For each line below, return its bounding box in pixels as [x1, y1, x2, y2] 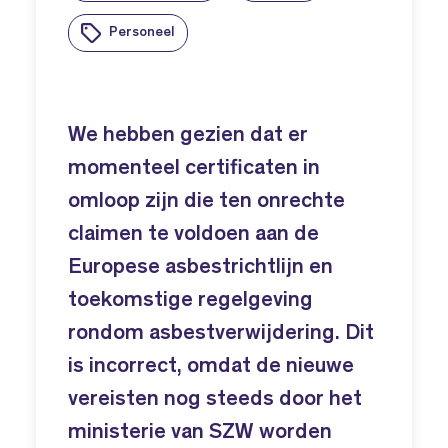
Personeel [109, 26, 175, 40]
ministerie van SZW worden [68, 422, 332, 444]
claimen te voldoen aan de [68, 224, 319, 246]
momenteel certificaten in [68, 158, 320, 180]
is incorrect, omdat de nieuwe [68, 356, 354, 378]
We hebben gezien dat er [68, 125, 308, 147]
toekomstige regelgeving [68, 290, 313, 312]
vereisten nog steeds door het [68, 389, 362, 411]
